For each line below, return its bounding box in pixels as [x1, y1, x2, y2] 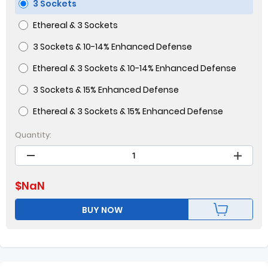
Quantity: [15, 129, 51, 141]
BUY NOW [81, 204, 123, 216]
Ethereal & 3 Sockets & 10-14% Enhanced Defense [33, 62, 236, 74]
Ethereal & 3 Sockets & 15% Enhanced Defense [33, 105, 223, 117]
